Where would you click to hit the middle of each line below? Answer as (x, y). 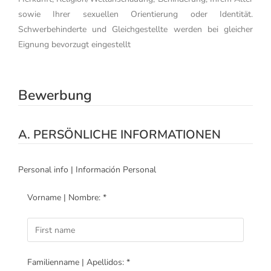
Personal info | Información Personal (87, 170)
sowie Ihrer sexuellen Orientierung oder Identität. (135, 15)
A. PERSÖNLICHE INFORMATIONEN (119, 135)
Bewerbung (55, 95)
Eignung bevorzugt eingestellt (74, 45)
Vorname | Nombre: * (67, 198)
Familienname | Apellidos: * (79, 263)
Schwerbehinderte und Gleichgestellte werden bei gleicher (135, 30)
